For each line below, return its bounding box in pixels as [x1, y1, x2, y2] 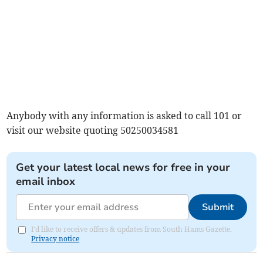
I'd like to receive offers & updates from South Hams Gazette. [31, 225, 232, 234]
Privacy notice [31, 234, 80, 244]
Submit [201, 201, 234, 214]
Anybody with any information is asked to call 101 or [6, 110, 242, 122]
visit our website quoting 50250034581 [6, 124, 179, 137]
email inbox [16, 174, 76, 189]
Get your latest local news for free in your [16, 160, 231, 175]
